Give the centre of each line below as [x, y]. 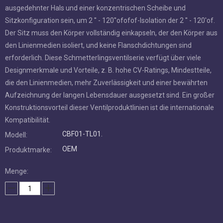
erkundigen [117, 191]
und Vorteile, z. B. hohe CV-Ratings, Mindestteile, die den [98, 26]
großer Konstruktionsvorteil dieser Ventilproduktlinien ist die [103, 63]
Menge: [22, 127]
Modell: [21, 90]
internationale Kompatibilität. [55, 75]
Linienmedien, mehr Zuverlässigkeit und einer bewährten [99, 38]
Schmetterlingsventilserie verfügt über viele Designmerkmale [106, 13]
